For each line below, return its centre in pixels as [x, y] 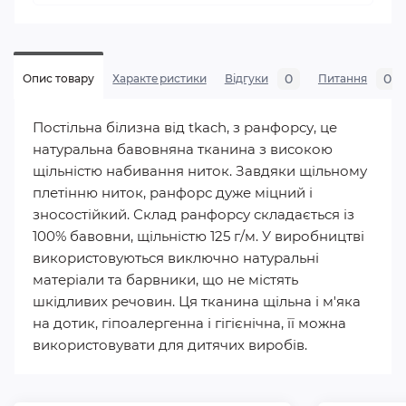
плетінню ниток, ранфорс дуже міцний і [173, 193]
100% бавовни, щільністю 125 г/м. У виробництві [198, 236]
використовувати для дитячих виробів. [170, 345]
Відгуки [246, 78]
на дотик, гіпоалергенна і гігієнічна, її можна [189, 323]
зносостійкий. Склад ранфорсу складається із [193, 214]
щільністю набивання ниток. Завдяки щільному [200, 171]
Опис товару [59, 78]
